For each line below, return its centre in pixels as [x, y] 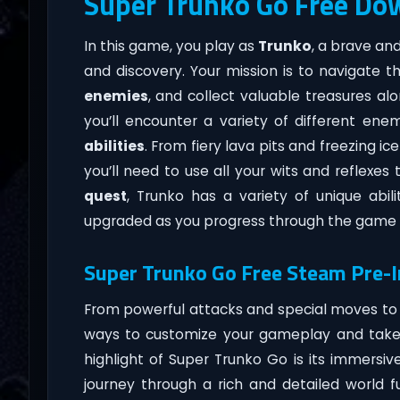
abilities [114, 146]
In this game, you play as [171, 46]
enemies [116, 96]
